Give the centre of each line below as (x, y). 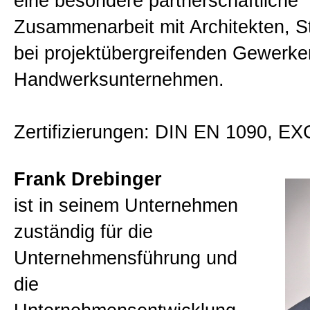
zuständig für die (83, 232)
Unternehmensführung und (126, 258)
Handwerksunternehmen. (119, 80)
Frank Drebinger (88, 179)
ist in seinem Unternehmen (126, 206)
